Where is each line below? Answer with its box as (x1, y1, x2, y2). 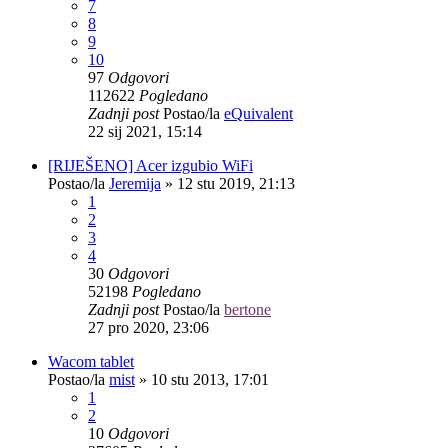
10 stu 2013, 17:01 (151, 370, 269, 388)
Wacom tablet (48, 352, 134, 370)
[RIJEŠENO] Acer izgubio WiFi (48, 156, 253, 174)
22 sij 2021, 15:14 (88, 122, 202, 140)
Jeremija (109, 174, 161, 192)
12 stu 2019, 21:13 (177, 174, 295, 192)
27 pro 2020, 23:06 (88, 318, 209, 336)
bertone (224, 300, 271, 318)
